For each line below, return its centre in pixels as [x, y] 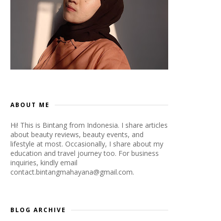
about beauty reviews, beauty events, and [77, 134]
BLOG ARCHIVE [38, 210]
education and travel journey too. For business [85, 153]
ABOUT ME [30, 105]
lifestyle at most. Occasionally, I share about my [87, 144]
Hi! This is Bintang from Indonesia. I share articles [89, 125]
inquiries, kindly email [44, 163]
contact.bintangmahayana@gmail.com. [72, 172]
